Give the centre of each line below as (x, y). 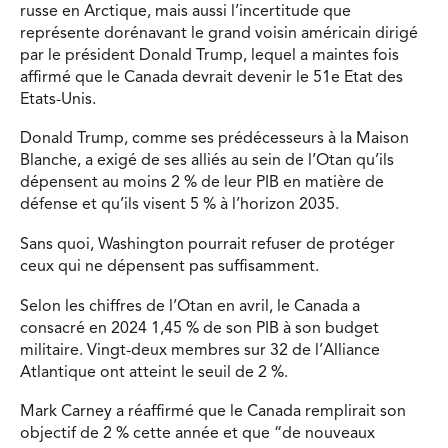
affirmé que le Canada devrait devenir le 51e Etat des (211, 77)
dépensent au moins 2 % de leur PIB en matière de (202, 183)
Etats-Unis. (58, 99)
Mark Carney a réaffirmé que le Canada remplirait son (213, 412)
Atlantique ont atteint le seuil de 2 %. (154, 372)
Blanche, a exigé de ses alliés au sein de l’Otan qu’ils (207, 161)
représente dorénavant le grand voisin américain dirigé (219, 33)
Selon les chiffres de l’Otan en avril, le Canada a (190, 306)
